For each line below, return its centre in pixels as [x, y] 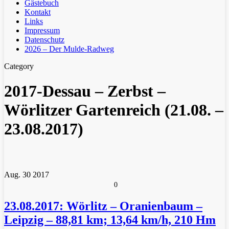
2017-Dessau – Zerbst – [85, 91]
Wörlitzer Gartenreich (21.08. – [114, 110]
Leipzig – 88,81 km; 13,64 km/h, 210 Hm [110, 220]
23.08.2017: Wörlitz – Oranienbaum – [103, 206]
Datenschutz [44, 40]
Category [19, 66]
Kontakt [38, 12]
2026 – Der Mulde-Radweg [69, 49]
